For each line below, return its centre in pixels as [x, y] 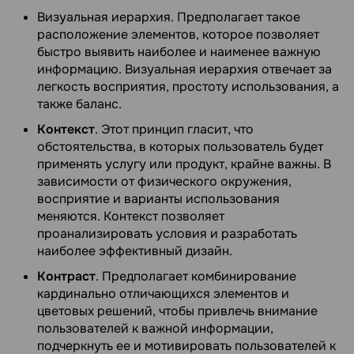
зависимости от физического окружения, [164, 182]
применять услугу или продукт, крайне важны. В [184, 164]
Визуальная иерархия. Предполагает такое [169, 17]
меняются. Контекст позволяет [131, 217]
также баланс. [79, 104]
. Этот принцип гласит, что [174, 130]
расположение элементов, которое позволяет [178, 35]
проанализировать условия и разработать [167, 234]
